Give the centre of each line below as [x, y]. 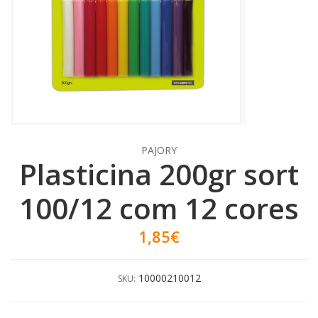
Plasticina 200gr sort [159, 174]
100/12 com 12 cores [159, 208]
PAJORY [159, 150]
